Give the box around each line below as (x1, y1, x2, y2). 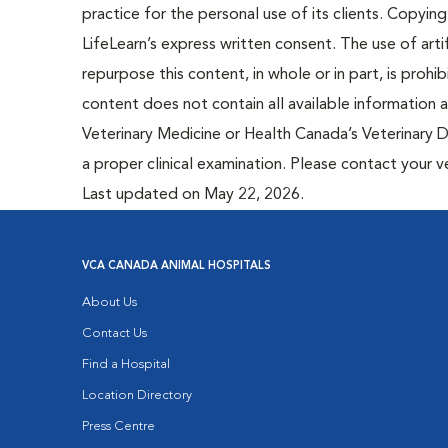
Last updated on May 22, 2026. (82, 187, 305, 203)
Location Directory (82, 389, 193, 402)
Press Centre (82, 420, 156, 433)
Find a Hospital (82, 358, 171, 371)
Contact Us (82, 327, 148, 340)
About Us (82, 296, 138, 309)
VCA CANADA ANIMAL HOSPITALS (82, 261, 272, 272)
